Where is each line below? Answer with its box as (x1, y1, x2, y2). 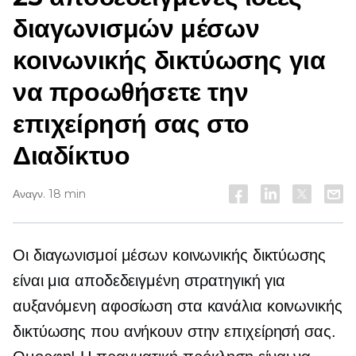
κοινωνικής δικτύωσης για (13, 44, 326, 75)
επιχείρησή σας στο (13, 108, 250, 139)
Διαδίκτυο (13, 140, 130, 171)
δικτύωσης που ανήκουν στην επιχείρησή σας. (13, 323, 336, 340)
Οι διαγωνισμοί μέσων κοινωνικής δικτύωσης (13, 246, 326, 264)
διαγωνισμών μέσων (13, 13, 260, 44)
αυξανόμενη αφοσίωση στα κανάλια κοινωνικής (13, 297, 342, 315)
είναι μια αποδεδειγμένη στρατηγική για (13, 272, 286, 289)
